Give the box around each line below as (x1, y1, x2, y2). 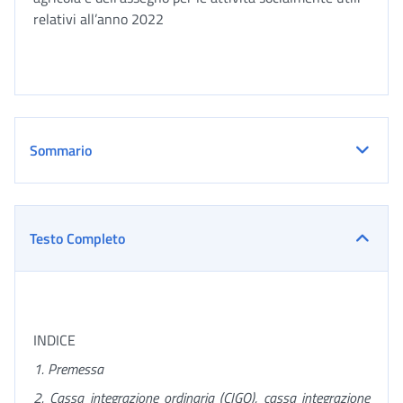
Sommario (30, 139, 92, 161)
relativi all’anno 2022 (33, 8, 193, 30)
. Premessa (41, 358, 103, 380)
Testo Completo (30, 228, 125, 249)
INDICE (33, 329, 76, 351)
